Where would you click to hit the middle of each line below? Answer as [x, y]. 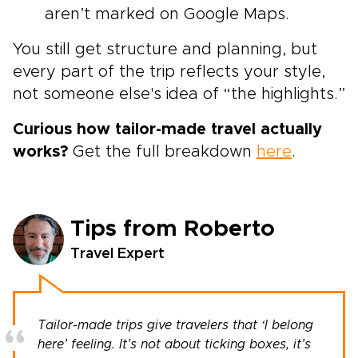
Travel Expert [117, 254]
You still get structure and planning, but [165, 50]
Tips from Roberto [173, 229]
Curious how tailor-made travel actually [167, 129]
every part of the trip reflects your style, [169, 72]
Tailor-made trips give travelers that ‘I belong [175, 325]
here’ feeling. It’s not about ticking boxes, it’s [174, 344]
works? [40, 152]
